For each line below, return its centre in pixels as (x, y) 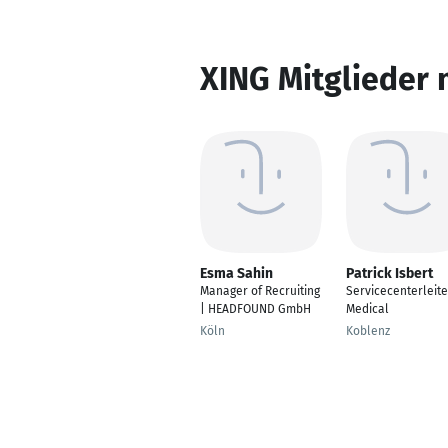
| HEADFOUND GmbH (255, 309)
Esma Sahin (236, 273)
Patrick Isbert (389, 273)
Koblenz (368, 331)
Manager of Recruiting (260, 291)
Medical (367, 309)
